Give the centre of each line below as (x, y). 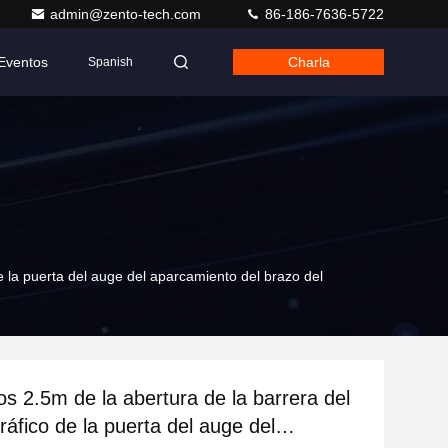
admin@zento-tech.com (127, 14)
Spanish (110, 62)
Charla (308, 62)
